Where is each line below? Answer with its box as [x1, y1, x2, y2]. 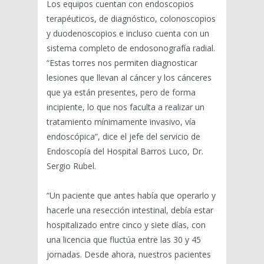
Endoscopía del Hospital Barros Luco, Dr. [47, 146, 203, 157]
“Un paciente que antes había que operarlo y [47, 190, 216, 202]
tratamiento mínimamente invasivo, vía [47, 116, 196, 128]
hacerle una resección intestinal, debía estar [47, 204, 213, 216]
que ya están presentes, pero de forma [47, 87, 196, 98]
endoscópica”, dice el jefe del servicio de [47, 131, 200, 143]
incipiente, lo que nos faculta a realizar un [47, 101, 204, 113]
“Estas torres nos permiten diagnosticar [47, 57, 197, 69]
